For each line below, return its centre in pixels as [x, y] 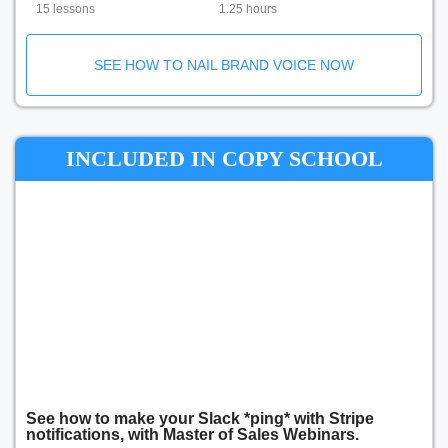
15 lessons [65, 9]
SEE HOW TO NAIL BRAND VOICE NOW [224, 65]
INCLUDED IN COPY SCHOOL [224, 158]
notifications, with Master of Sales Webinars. [192, 434]
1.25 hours [248, 9]
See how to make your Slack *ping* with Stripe [200, 418]
